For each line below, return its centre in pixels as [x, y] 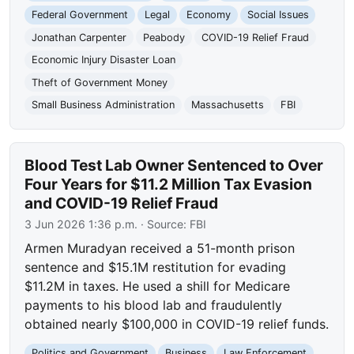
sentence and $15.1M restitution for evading [156, 267]
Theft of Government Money [100, 82]
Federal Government [80, 15]
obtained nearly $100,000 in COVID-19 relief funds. [177, 324]
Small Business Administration [104, 105]
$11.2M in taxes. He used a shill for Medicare [158, 286]
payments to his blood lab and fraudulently [154, 305]
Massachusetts [227, 105]
